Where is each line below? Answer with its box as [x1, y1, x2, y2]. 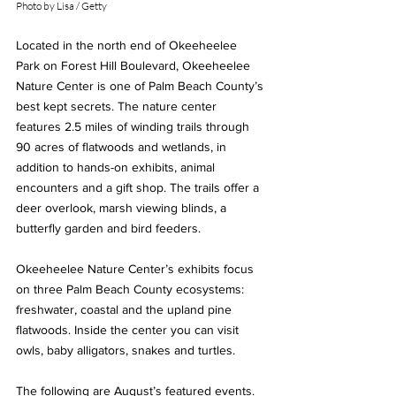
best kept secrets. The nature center [16, 98, 220, 113]
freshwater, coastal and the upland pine [16, 301, 235, 316]
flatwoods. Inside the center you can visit [16, 322, 242, 337]
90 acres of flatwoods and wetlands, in [16, 139, 230, 154]
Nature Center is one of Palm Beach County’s [16, 78, 267, 93]
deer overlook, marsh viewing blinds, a [16, 200, 230, 215]
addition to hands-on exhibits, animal [16, 159, 218, 174]
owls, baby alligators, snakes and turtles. [16, 342, 242, 357]
